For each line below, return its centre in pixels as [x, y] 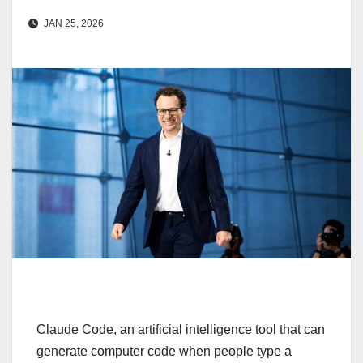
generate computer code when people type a [164, 352]
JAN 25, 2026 [73, 24]
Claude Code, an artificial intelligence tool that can [181, 330]
